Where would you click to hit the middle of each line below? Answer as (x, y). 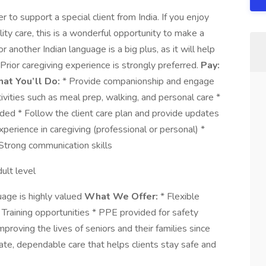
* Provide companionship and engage (137, 81)
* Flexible (179, 197)
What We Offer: (121, 197)
